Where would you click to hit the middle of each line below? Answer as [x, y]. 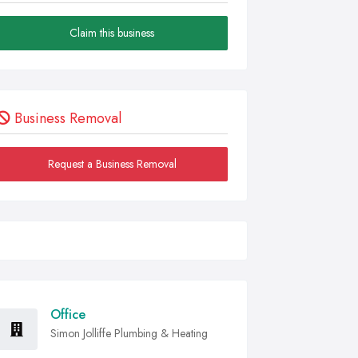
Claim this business [112, 33]
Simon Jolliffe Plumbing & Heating [129, 333]
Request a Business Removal [112, 164]
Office [68, 314]
